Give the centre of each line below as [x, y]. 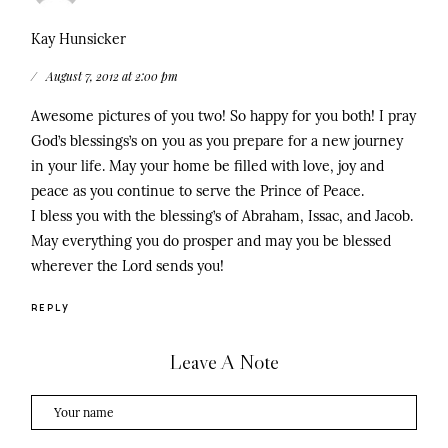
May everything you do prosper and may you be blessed [211, 241]
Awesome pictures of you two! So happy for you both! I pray [223, 116]
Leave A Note [224, 362]
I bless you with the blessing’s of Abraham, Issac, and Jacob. [222, 216]
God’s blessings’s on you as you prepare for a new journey [217, 141]
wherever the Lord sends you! [127, 266]
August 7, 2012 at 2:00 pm [112, 76]
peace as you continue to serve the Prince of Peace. [197, 191]
